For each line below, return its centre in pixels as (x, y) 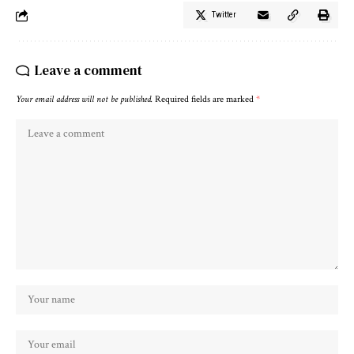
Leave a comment (88, 71)
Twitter (224, 15)
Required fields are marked (205, 100)
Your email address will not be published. (84, 100)
